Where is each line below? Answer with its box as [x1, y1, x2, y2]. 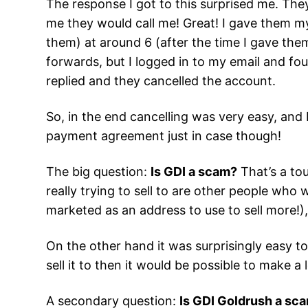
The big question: [46, 164, 151, 179]
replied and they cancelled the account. [46, 74, 276, 89]
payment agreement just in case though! [46, 129, 282, 144]
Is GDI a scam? [151, 164, 238, 179]
